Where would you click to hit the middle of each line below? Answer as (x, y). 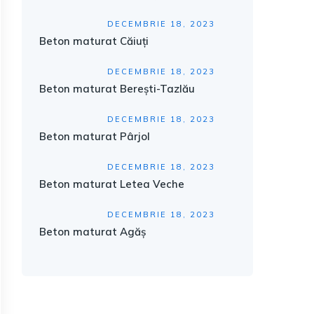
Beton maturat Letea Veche (112, 184)
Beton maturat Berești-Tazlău (117, 89)
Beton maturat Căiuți (94, 41)
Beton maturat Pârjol (95, 136)
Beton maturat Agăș (93, 232)
